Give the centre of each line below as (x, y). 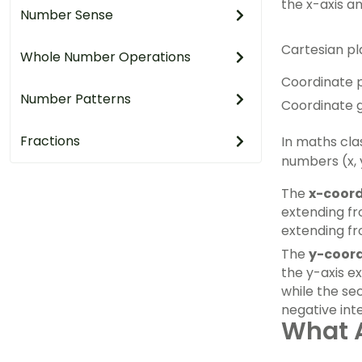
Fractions (50, 141)
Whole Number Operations (105, 57)
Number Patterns (76, 99)
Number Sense (67, 15)
